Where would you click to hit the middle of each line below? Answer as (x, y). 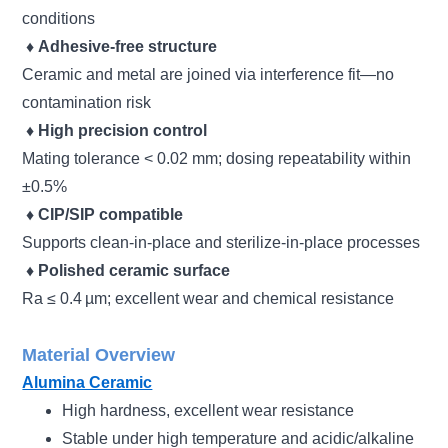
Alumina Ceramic (87, 382)
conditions (59, 18)
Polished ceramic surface (134, 270)
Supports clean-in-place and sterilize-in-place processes (221, 242)
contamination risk (87, 102)
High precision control (123, 130)
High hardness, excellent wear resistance (208, 410)
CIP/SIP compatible (111, 214)
